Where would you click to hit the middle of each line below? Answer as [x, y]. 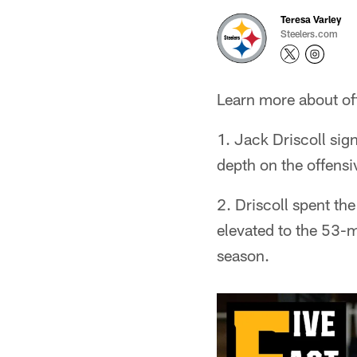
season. [243, 255]
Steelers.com [309, 33]
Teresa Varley [311, 19]
